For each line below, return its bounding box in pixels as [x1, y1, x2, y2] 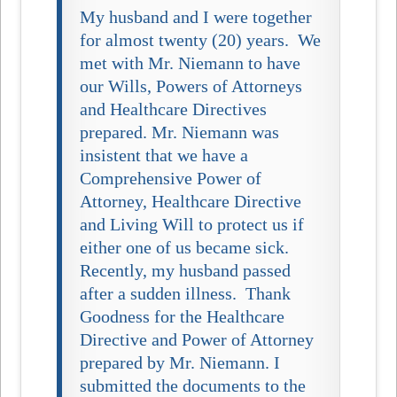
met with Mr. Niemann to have [80, 52, 301, 73]
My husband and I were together [80, 6, 313, 27]
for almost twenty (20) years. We [80, 29, 322, 50]
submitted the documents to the [80, 375, 307, 395]
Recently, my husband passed [80, 260, 292, 280]
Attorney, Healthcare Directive [80, 191, 302, 211]
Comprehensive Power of [80, 167, 262, 188]
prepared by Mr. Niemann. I [80, 352, 281, 372]
